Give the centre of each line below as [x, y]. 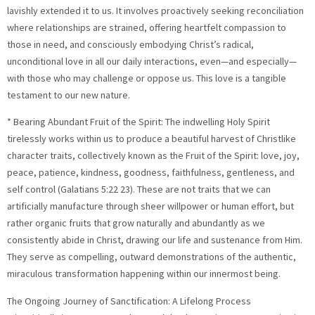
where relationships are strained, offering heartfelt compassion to [147, 28]
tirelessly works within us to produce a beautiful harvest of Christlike [152, 139]
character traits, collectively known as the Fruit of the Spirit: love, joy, [153, 156]
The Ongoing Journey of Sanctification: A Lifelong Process [129, 301]
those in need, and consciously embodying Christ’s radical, [130, 45]
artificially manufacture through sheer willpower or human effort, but [150, 206]
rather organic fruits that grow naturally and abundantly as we [136, 223]
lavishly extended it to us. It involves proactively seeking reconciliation [155, 11]
